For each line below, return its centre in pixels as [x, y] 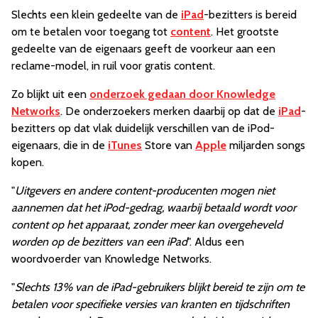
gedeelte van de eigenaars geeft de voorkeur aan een [143, 49]
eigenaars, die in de [60, 146]
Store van [169, 146]
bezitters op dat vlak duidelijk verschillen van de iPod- [143, 128]
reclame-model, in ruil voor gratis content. [113, 66]
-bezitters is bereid [250, 15]
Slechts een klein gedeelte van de [96, 15]
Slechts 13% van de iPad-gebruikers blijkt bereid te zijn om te [160, 287]
